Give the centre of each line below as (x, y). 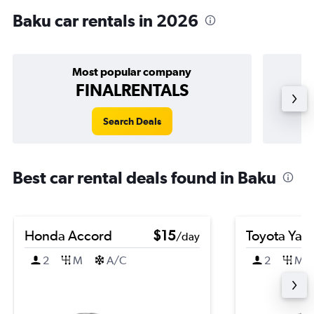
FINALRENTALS (132, 90)
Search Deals (132, 121)
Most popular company (132, 71)
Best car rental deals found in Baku (144, 177)
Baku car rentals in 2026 (105, 20)
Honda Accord (68, 235)
